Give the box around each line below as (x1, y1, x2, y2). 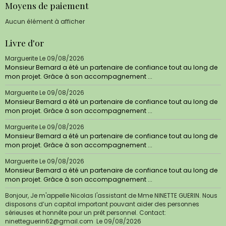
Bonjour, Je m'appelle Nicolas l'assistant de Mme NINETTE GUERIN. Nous (5, 191, 217, 200)
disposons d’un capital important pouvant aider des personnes (5, 200, 199, 208)
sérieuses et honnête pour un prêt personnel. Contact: (5, 208, 166, 217)
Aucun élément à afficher (5, 17, 85, 26)
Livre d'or (5, 36, 44, 48)
